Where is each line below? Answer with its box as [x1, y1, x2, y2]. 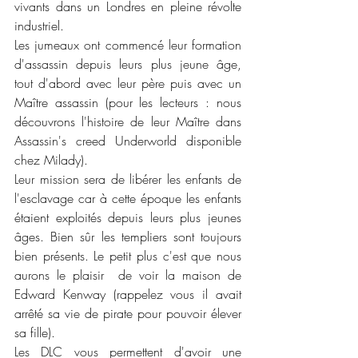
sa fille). [14, 323, 55, 341]
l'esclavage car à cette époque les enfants [14, 189, 241, 207]
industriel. [14, 16, 68, 34]
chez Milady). [14, 150, 88, 169]
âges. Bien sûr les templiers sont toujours [14, 227, 241, 245]
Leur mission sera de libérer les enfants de [14, 169, 241, 188]
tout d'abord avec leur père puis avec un [14, 74, 241, 92]
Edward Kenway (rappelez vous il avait [14, 284, 241, 303]
